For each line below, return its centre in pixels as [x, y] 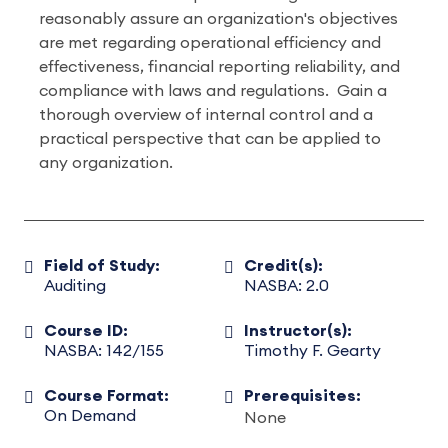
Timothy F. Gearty [312, 351]
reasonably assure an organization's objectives [218, 19]
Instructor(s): [297, 331]
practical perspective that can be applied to [210, 139]
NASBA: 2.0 [286, 286]
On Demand [90, 416]
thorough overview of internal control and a [206, 115]
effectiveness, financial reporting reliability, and [219, 67]
